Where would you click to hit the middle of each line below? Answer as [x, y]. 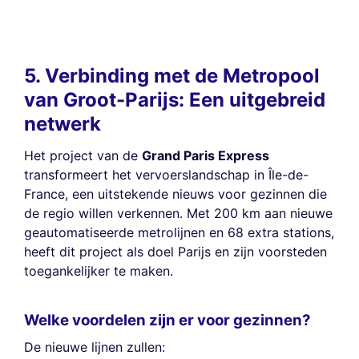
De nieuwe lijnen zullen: [95, 347]
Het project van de [83, 156]
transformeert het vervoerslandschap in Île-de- [166, 175]
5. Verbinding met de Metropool [172, 76]
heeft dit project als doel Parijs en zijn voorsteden [175, 252]
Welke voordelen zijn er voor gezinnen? [167, 320]
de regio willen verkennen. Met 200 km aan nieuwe [178, 214]
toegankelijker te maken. [99, 271]
